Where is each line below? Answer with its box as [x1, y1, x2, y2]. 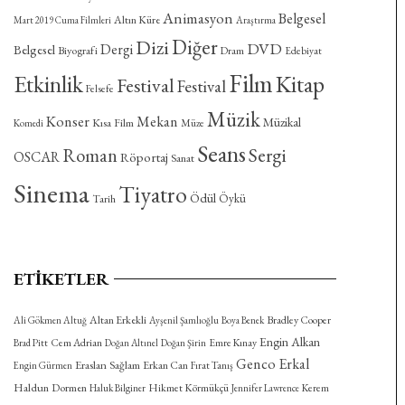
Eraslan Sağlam [74, 357, 140, 373]
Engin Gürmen [13, 359, 72, 372]
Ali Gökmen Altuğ [13, 314, 87, 327]
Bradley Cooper [266, 313, 331, 328]
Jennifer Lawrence [231, 381, 299, 395]
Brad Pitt [13, 336, 48, 350]
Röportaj [119, 148, 168, 166]
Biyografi [57, 43, 98, 59]
